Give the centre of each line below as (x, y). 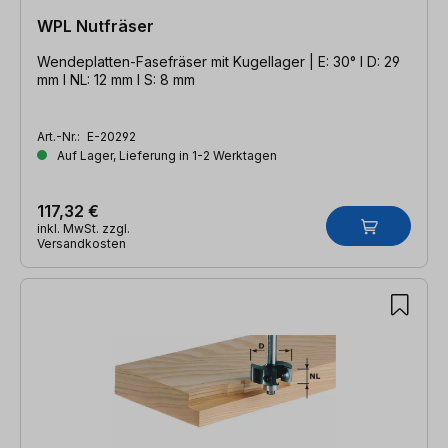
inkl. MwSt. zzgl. (83, 228)
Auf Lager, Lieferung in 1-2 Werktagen (165, 155)
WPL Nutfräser (95, 25)
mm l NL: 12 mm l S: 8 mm (116, 79)
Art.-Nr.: (60, 136)
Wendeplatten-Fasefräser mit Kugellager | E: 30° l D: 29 (177, 61)
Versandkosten (81, 243)
